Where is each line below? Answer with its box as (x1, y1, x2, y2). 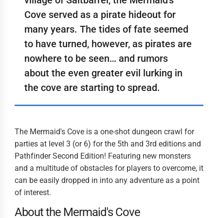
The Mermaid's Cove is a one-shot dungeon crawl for (15, 127, 194, 136)
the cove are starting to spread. (24, 82, 160, 93)
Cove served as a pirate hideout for (24, 9, 176, 20)
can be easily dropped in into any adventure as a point (15, 176, 200, 185)
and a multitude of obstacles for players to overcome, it (15, 163, 203, 173)
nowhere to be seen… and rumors (24, 53, 168, 64)
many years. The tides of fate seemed (24, 23, 188, 35)
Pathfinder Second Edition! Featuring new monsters (15, 151, 191, 161)
